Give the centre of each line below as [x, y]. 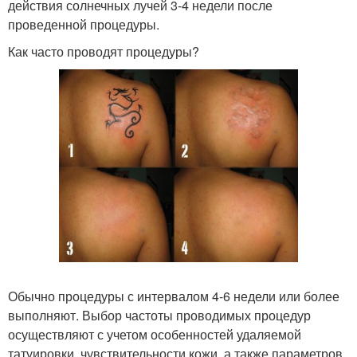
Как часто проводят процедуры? [104, 51]
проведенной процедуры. [84, 24]
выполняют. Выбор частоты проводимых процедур [159, 315]
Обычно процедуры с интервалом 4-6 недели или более [174, 296]
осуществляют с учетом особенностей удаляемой [155, 334]
